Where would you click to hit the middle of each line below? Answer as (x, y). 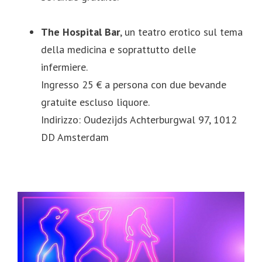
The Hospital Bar (80, 32)
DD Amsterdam (75, 137)
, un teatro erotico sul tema (181, 32)
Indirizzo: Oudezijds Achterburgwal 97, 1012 (139, 120)
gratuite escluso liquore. (95, 102)
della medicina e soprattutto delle (118, 50)
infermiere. (64, 67)
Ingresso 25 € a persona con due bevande (134, 85)
